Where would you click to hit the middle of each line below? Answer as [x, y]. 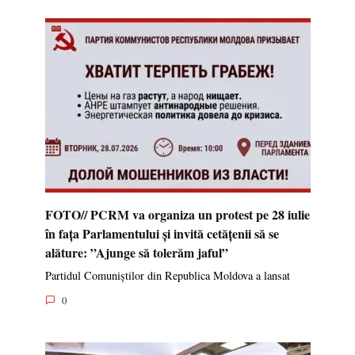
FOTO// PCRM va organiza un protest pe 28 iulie [177, 214]
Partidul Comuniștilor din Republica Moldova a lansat [167, 276]
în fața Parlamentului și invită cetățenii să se [162, 233]
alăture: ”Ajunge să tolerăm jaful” [136, 252]
